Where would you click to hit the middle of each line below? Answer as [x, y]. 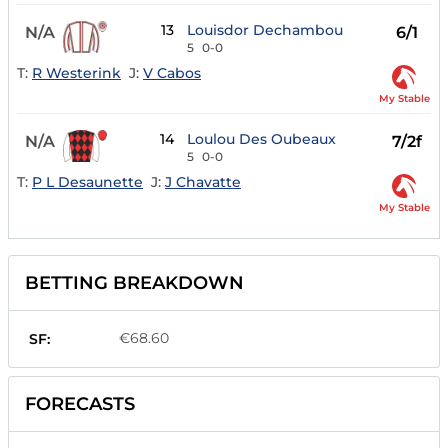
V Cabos [172, 72]
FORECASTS [80, 404]
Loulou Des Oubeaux [262, 139]
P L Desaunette [87, 181]
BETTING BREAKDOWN [134, 283]
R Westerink [76, 72]
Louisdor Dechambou [265, 30]
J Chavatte [203, 181]
